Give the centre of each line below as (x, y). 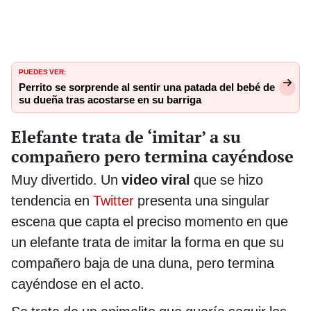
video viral (154, 180)
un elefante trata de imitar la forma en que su (148, 243)
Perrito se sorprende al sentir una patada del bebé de (147, 88)
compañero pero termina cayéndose (152, 157)
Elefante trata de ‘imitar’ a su (126, 137)
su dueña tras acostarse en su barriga (110, 100)
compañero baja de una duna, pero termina (143, 263)
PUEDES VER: (42, 71)
